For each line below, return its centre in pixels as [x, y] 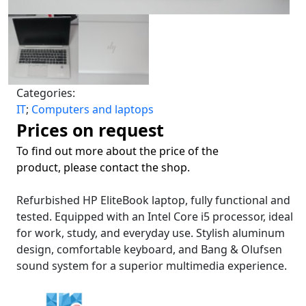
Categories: [46, 93]
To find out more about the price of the [117, 151]
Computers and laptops [93, 109]
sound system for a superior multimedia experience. [152, 265]
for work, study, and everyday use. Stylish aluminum [151, 233]
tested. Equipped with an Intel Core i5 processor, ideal [155, 216]
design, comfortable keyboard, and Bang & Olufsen [149, 249]
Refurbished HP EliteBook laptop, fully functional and [153, 200]
